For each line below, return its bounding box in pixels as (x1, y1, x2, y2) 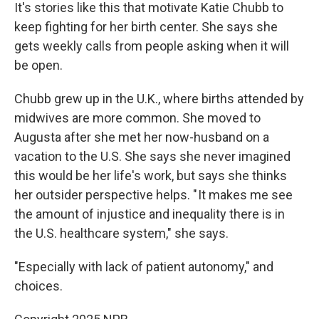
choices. (14, 278, 63, 293)
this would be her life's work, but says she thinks (14, 168, 287, 183)
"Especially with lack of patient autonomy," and (14, 259, 273, 274)
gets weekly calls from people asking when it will (14, 38, 289, 53)
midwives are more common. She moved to (14, 110, 261, 125)
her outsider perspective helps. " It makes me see (14, 187, 293, 202)
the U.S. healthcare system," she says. (14, 226, 229, 241)
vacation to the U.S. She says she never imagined (14, 149, 291, 164)
